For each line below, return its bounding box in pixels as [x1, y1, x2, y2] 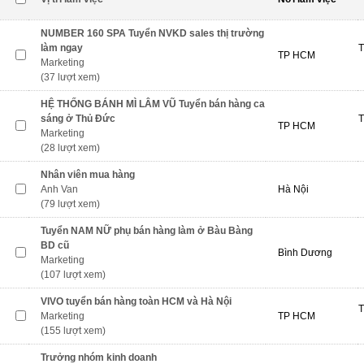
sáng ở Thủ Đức [41, 113, 115, 124]
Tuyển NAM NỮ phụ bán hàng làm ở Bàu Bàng [41, 225, 253, 236]
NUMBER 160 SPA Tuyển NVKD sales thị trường [41, 28, 264, 39]
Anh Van [41, 184, 78, 195]
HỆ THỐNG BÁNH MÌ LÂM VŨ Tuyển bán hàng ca [41, 98, 265, 110]
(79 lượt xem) [41, 198, 100, 210]
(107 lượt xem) [41, 269, 106, 280]
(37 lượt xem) [41, 71, 100, 83]
